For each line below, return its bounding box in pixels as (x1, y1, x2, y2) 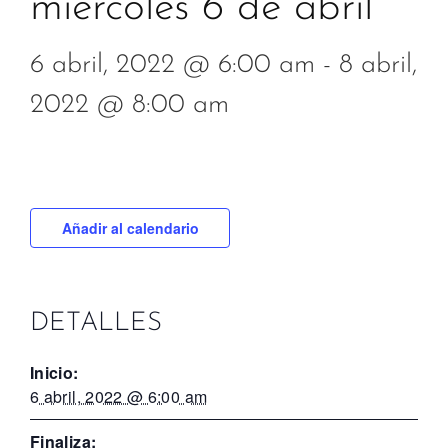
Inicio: (30, 360, 79, 384)
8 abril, (339, 51, 417, 79)
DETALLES (30, 309, 162, 337)
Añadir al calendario (61, 217, 199, 238)
